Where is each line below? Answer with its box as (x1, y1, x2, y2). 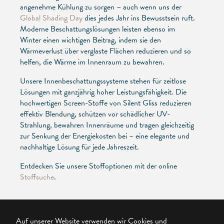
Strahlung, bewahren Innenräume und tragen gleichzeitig (20, 118, 194, 131)
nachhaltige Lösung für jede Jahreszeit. (20, 140, 139, 153)
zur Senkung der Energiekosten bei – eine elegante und (20, 129, 189, 142)
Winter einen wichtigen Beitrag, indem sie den (20, 33, 161, 46)
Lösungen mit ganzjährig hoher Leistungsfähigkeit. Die (20, 85, 186, 98)
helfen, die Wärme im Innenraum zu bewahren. (20, 55, 164, 68)
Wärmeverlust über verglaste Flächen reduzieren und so (20, 44, 191, 57)
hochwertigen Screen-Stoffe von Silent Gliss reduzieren (20, 96, 191, 109)
